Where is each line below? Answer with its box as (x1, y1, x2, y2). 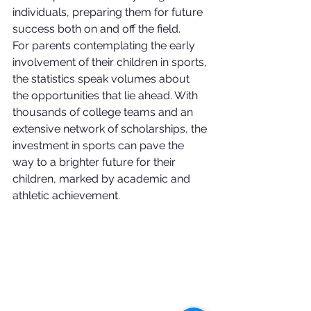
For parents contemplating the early (12, 39, 198, 52)
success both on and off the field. (12, 22, 180, 35)
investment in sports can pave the (12, 139, 187, 152)
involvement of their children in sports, (12, 56, 210, 69)
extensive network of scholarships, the (12, 122, 210, 135)
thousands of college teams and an (12, 106, 196, 119)
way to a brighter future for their (12, 155, 178, 169)
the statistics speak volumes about (12, 72, 192, 85)
